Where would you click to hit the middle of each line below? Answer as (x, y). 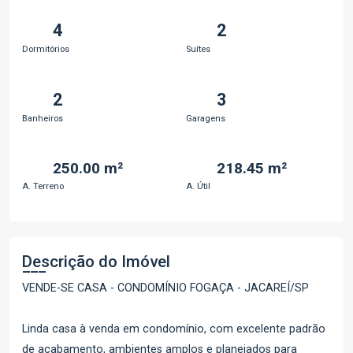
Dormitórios (46, 49)
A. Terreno (43, 186)
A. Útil (198, 186)
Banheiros (43, 118)
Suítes (198, 49)
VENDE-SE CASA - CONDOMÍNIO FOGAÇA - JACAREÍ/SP (165, 288)
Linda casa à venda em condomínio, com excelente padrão (174, 329)
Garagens (206, 118)
